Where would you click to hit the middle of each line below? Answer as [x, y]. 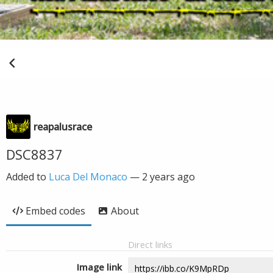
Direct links [150, 244]
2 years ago [168, 177]
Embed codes [55, 211]
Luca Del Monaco [88, 177]
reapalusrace [63, 127]
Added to [27, 177]
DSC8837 [34, 154]
